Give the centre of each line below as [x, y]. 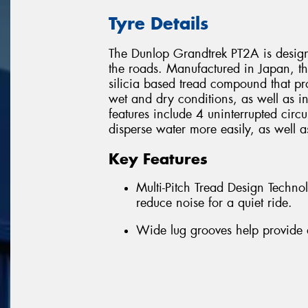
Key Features [158, 158]
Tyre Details [158, 23]
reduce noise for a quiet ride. [214, 203]
